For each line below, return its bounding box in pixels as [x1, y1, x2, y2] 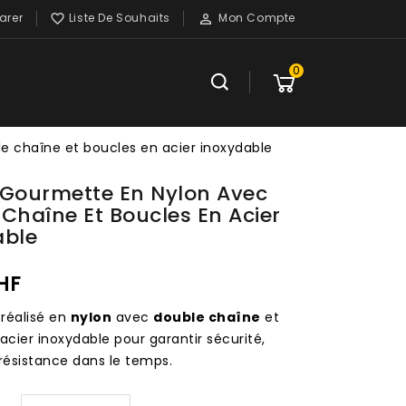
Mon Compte [218, 10, 295, 26]
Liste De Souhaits [68, 10, 170, 25]
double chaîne [153, 308, 261, 326]
